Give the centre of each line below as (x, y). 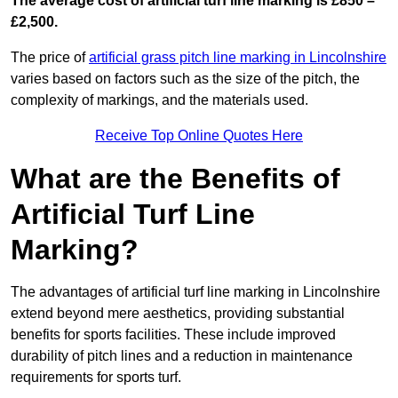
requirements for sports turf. (96, 378)
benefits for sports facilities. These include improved (173, 335)
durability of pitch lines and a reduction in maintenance (182, 356)
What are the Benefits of (175, 179)
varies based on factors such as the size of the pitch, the (185, 79)
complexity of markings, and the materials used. (159, 100)
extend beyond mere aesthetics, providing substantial (178, 314)
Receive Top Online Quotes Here (199, 136)
